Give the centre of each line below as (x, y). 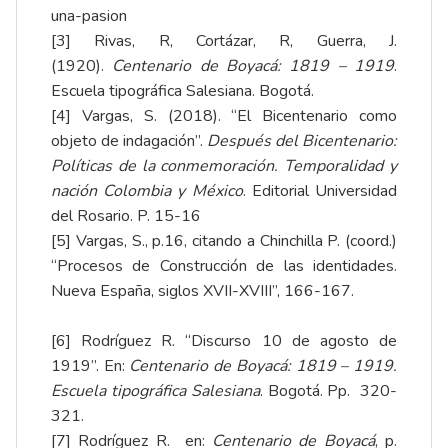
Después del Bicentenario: (302, 140)
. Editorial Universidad (320, 190)
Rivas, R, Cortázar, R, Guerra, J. (234, 40)
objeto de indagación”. (129, 140)
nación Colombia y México (147, 190)
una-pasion (89, 15)
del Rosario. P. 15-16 (126, 215)
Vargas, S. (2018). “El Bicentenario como (234, 115)
